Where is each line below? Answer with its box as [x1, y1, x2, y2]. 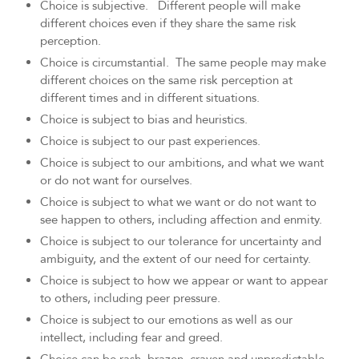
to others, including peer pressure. [40, 290, 220, 307]
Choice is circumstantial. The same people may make [40, 54, 326, 71]
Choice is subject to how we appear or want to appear [40, 272, 328, 289]
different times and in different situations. [40, 90, 260, 107]
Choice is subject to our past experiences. [40, 133, 260, 150]
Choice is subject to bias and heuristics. [40, 111, 248, 128]
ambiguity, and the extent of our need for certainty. [40, 251, 311, 268]
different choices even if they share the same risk [40, 15, 296, 32]
